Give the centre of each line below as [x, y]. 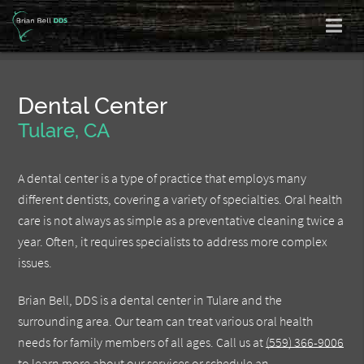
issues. [35, 263]
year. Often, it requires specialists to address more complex [173, 242]
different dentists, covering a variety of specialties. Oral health [180, 199]
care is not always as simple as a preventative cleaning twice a [181, 221]
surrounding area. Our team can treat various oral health [166, 321]
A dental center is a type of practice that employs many [162, 178]
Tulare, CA [64, 131]
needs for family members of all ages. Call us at [142, 342]
